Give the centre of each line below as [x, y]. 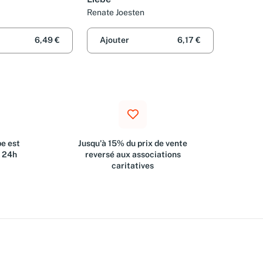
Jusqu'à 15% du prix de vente [133, 143]
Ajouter [114, 40]
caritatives [133, 166]
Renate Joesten [116, 13]
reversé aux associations [133, 154]
